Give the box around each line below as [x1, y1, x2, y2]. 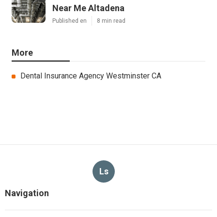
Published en [52, 17, 87, 25]
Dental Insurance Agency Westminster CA [20, 71, 161, 81]
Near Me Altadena [52, 3, 124, 14]
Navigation [5, 188, 49, 199]
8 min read [97, 17, 125, 25]
